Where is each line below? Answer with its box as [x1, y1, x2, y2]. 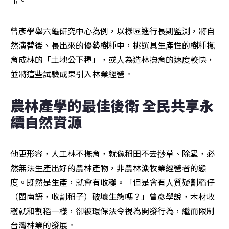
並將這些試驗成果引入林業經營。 [10, 67, 133, 80]
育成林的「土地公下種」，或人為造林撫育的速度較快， [10, 53, 215, 65]
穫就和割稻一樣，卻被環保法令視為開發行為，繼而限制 [10, 204, 215, 217]
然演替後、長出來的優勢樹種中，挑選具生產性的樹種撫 [10, 38, 215, 51]
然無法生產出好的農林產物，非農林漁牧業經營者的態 [10, 161, 207, 174]
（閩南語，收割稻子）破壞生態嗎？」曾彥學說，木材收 [10, 190, 215, 202]
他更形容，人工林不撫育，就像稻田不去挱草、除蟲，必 [10, 147, 215, 159]
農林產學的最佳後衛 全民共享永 [10, 95, 214, 116]
